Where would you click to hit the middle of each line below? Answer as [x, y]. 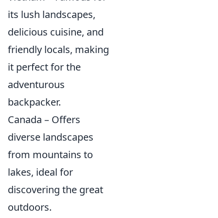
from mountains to [50, 154]
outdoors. [30, 207]
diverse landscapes [51, 137]
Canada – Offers [44, 119]
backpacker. [34, 102]
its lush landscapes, [52, 14]
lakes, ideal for [40, 172]
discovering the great [55, 189]
